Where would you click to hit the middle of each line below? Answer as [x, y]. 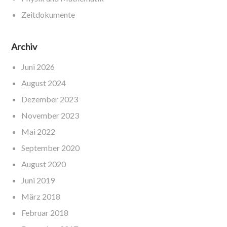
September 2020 [51, 148]
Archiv [24, 47]
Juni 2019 [38, 180]
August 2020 [44, 164]
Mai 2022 [39, 132]
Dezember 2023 [50, 99]
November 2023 [50, 116]
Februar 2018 [45, 213]
